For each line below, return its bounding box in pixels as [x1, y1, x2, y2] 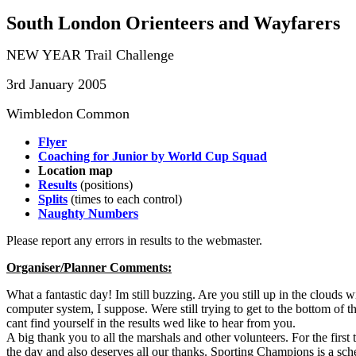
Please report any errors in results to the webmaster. [6, 234, 262, 247]
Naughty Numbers [38, 207, 138, 220]
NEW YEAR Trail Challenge [6, 47, 174, 63]
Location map [38, 164, 113, 177]
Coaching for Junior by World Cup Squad [38, 149, 267, 163]
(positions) [80, 178, 133, 192]
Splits [38, 192, 68, 206]
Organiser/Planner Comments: [6, 261, 172, 274]
